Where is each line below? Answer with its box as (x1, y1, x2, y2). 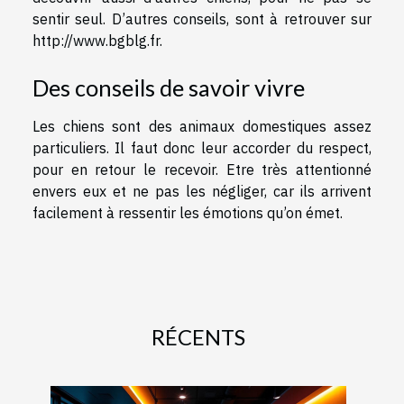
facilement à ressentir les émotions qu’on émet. (32, 204, 343, 222)
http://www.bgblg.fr (32, 31, 160, 50)
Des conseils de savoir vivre (32, 74, 305, 101)
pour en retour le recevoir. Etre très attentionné (32, 161, 372, 179)
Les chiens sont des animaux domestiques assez (32, 117, 372, 135)
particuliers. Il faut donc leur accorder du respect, (32, 139, 372, 157)
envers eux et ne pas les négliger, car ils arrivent (32, 182, 372, 200)
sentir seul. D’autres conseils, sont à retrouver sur (32, 9, 372, 28)
